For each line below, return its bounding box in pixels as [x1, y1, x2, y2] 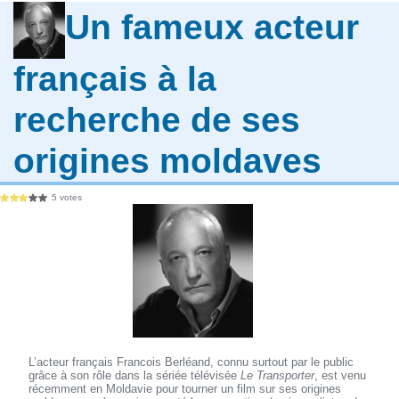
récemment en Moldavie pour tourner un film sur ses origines [28, 382, 342, 396]
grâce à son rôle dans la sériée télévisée [28, 369, 241, 383]
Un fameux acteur [65, 8, 360, 47]
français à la [13, 59, 217, 98]
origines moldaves [13, 141, 322, 180]
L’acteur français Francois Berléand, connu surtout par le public [28, 355, 354, 370]
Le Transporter [240, 369, 315, 383]
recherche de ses [13, 100, 301, 139]
